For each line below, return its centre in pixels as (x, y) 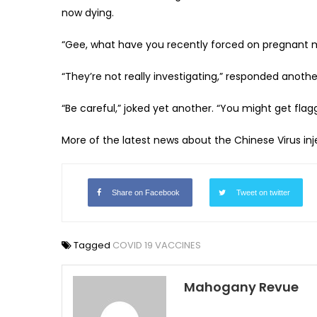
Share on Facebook (146, 192)
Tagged (93, 245)
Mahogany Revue (242, 287)
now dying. (88, 12)
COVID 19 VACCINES (157, 245)
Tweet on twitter (263, 192)
